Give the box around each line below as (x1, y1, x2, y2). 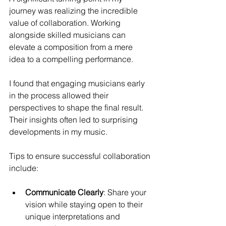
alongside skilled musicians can (9, 29, 128, 40)
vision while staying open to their (25, 199, 145, 209)
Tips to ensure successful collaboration (9, 150, 152, 161)
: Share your (103, 187, 148, 197)
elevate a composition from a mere (9, 41, 135, 52)
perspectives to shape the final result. (9, 102, 145, 112)
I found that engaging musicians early (9, 78, 147, 88)
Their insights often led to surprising (9, 114, 140, 125)
